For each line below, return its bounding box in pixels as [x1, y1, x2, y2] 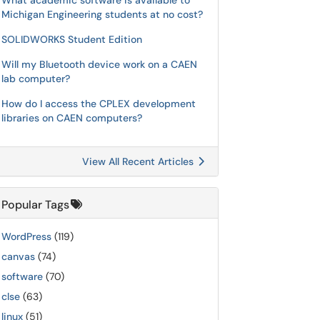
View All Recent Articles [82, 155, 196, 168]
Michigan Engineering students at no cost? [1, 8, 203, 21]
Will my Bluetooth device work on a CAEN [1, 58, 197, 71]
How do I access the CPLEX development [1, 97, 196, 110]
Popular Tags [1, 197, 69, 212]
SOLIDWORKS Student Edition [1, 33, 142, 46]
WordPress [1, 230, 51, 243]
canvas [1, 250, 35, 263]
